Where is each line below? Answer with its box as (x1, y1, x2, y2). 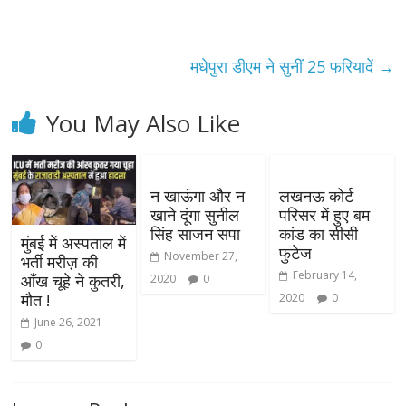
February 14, (292, 267, 357, 284)
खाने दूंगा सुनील (150, 204, 239, 227)
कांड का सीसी (278, 223, 358, 246)
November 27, (163, 248, 237, 265)
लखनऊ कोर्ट (278, 185, 353, 208)
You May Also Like (46, 107, 241, 140)
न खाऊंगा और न (150, 185, 245, 208)
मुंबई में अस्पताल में (21, 231, 127, 254)
